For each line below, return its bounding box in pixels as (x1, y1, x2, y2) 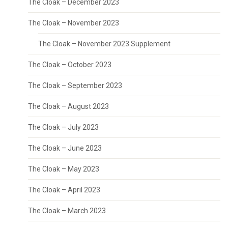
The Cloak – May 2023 (28, 165, 99, 173)
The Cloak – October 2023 (28, 61, 111, 69)
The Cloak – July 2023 (28, 123, 99, 131)
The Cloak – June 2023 (28, 144, 102, 152)
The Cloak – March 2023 (28, 207, 106, 215)
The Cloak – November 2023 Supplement (38, 40, 170, 48)
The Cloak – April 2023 (28, 186, 100, 194)
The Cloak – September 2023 (28, 81, 122, 90)
